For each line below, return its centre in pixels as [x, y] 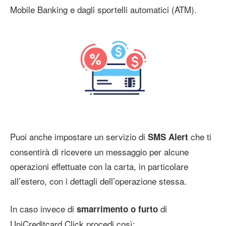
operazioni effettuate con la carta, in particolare [99, 166]
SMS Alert [167, 137]
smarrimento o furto [117, 209]
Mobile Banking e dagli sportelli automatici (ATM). [103, 10]
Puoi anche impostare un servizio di [78, 137]
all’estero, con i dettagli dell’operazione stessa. [98, 181]
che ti [200, 137]
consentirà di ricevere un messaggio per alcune [99, 152]
